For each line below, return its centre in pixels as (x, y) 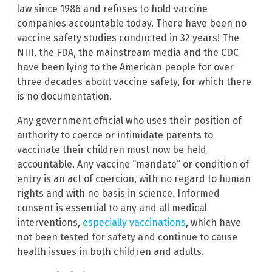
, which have (213, 222)
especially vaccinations (134, 222)
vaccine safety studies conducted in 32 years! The (128, 38)
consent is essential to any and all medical (112, 208)
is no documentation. (64, 96)
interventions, (50, 222)
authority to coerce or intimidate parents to (115, 135)
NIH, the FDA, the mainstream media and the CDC (128, 52)
